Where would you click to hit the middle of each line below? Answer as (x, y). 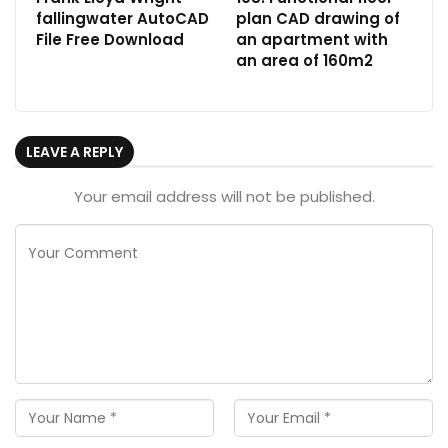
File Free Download (110, 40)
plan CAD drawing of (318, 19)
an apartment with (312, 40)
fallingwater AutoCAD (122, 19)
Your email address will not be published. (224, 196)
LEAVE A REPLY (74, 152)
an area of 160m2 (304, 61)
